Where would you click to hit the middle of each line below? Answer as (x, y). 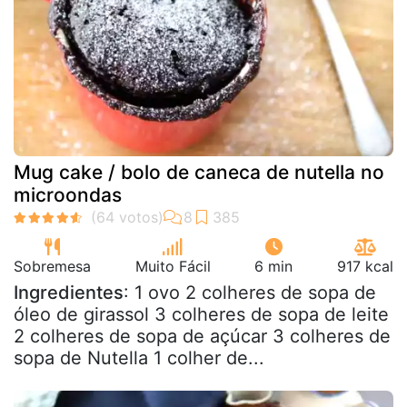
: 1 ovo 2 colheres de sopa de (250, 292)
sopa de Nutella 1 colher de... (139, 357)
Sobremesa (52, 266)
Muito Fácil (173, 266)
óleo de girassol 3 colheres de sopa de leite (201, 314)
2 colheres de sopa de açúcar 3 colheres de (202, 336)
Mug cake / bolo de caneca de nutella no (199, 172)
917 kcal (365, 266)
